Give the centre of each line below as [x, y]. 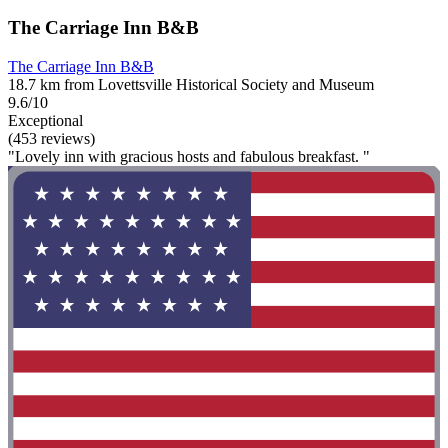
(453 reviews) [51, 138]
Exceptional [45, 120]
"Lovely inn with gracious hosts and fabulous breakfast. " [189, 156]
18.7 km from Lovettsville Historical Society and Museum [191, 84]
